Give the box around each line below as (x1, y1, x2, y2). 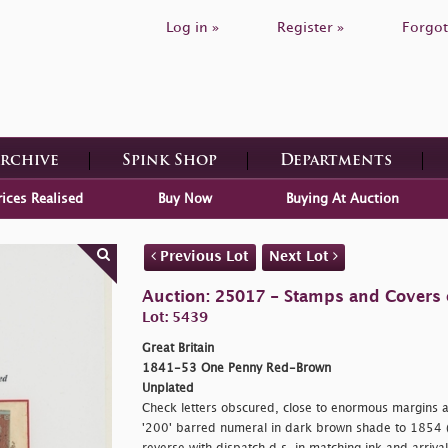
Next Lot (268, 249, 333, 263)
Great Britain (141, 342, 214, 354)
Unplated (141, 382, 194, 394)
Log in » (166, 21, 219, 34)
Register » (277, 21, 344, 34)
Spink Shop (121, 153, 217, 169)
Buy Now (157, 192, 212, 205)
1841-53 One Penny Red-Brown (141, 362, 331, 374)
